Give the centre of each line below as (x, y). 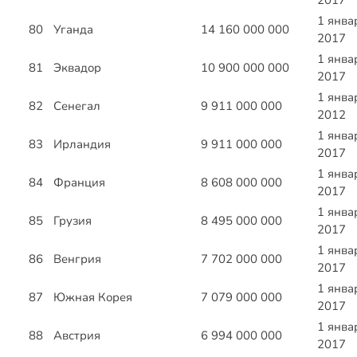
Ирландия (82, 145)
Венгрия (77, 259)
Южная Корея (93, 298)
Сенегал (77, 106)
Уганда (73, 30)
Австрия (77, 336)
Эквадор (77, 68)
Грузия (73, 221)
